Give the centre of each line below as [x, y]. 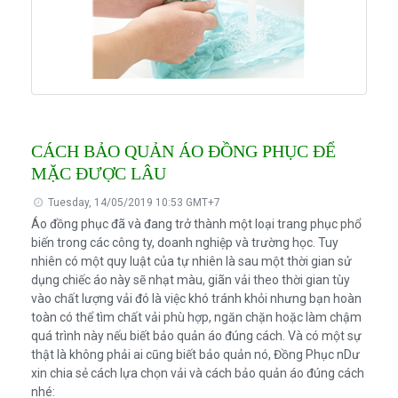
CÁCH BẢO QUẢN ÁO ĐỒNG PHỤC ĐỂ [183, 151]
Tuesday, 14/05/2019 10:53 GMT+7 [133, 203]
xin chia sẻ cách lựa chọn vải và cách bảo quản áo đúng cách [197, 374]
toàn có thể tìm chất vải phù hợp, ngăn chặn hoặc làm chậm [196, 318]
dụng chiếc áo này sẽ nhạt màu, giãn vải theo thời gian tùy [190, 280]
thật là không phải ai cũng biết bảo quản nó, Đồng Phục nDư [195, 355]
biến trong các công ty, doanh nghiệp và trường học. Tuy [184, 243]
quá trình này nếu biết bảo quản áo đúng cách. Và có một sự [196, 336]
